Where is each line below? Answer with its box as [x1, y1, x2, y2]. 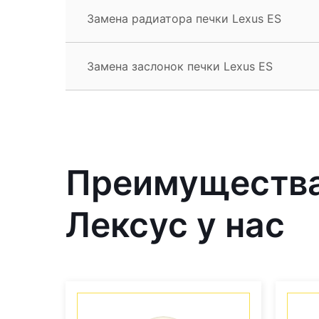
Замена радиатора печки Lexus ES [87, 11, 281, 26]
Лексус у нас [66, 203, 285, 246]
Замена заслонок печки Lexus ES [87, 58, 273, 73]
